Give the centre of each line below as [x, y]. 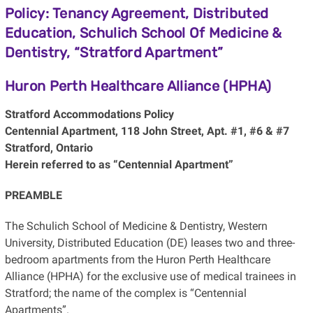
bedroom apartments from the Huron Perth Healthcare [137, 259]
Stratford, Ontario [49, 147]
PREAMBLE [33, 195]
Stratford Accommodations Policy [89, 114]
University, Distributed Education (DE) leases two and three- [150, 242]
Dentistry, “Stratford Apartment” [114, 52]
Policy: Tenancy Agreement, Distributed [137, 13]
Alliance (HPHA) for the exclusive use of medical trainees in [150, 276]
